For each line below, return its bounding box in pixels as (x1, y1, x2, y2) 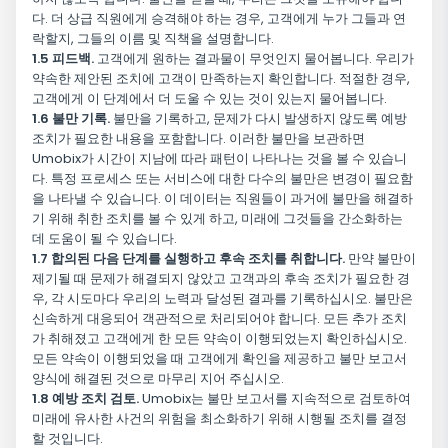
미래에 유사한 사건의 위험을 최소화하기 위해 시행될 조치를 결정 (32, 409, 407, 429)
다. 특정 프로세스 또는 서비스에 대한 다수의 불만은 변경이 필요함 (32, 169, 413, 189)
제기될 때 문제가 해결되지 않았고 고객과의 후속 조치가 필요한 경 (32, 269, 410, 289)
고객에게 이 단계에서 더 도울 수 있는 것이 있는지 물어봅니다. (32, 89, 387, 109)
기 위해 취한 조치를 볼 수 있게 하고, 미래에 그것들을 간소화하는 (32, 209, 403, 229)
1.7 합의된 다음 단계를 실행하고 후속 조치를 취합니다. (32, 249, 345, 269)
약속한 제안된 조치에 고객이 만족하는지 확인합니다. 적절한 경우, (32, 69, 410, 89)
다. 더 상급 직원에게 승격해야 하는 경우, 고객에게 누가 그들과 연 (32, 9, 406, 29)
